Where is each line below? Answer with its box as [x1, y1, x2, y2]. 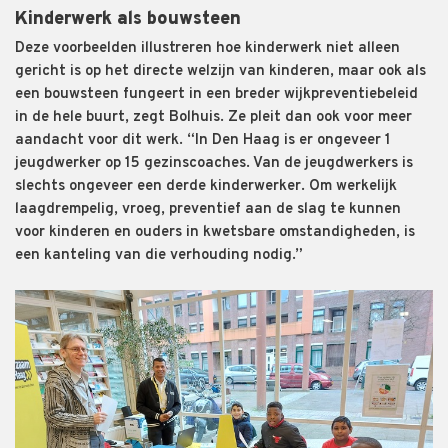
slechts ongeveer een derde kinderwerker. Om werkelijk [15, 176, 397, 196]
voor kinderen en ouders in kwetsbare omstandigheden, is [15, 222, 415, 242]
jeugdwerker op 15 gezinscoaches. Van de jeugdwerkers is [15, 153, 413, 173]
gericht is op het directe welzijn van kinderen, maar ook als [15, 61, 426, 81]
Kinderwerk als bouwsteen [15, 7, 241, 31]
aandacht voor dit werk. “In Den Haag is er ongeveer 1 [15, 130, 391, 150]
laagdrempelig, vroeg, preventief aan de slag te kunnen [15, 199, 401, 219]
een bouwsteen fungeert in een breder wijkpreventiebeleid [15, 84, 418, 104]
